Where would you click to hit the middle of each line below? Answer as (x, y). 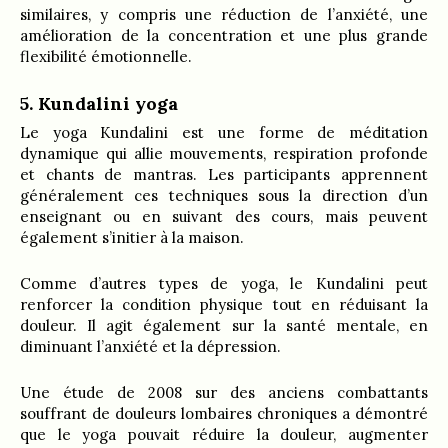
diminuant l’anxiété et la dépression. (150, 347)
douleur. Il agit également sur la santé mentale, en (224, 326)
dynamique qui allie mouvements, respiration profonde (224, 154)
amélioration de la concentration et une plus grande (224, 36)
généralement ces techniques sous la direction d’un (224, 196)
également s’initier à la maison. (132, 238)
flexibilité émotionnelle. (106, 57)
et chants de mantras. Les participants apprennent (224, 175)
